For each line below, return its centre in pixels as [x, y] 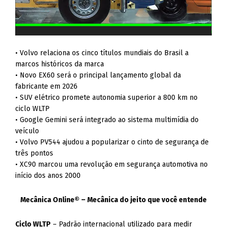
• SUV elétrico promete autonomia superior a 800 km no [107, 98]
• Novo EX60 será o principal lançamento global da [98, 75]
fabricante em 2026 [47, 86]
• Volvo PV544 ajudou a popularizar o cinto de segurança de [112, 142]
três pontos [34, 153]
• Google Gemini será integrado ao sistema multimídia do [107, 120]
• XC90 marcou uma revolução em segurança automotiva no [112, 164]
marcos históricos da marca [60, 64]
